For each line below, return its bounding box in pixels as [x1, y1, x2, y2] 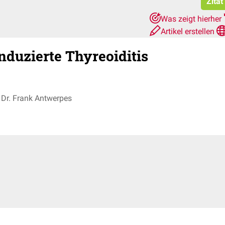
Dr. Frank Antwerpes [1, 93, 72, 103]
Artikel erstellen [161, 27, 216, 36]
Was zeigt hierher [161, 14, 223, 24]
